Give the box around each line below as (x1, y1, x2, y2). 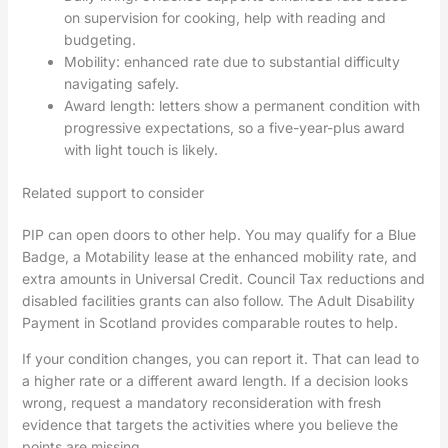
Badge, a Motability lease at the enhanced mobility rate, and (21, 248, 417, 266)
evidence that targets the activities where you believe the (21, 416, 398, 434)
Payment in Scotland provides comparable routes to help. (21, 314, 398, 332)
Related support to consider (21, 184, 204, 202)
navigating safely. (63, 75, 179, 93)
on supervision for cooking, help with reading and (63, 9, 386, 27)
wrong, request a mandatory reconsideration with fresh (21, 394, 381, 412)
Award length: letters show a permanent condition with (63, 97, 420, 115)
